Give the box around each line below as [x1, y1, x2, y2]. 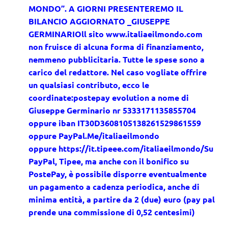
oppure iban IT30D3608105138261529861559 [28, 118, 201, 129]
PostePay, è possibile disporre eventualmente [28, 168, 207, 180]
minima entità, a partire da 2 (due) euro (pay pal [28, 194, 215, 205]
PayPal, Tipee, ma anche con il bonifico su [28, 156, 189, 167]
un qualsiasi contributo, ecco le [28, 79, 149, 91]
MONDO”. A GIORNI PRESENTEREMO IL [28, 3, 183, 14]
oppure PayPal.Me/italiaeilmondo [28, 130, 159, 141]
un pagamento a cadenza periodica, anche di [28, 181, 199, 192]
